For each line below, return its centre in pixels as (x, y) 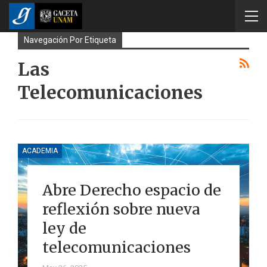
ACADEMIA (40, 150)
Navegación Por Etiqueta (70, 40)
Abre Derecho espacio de (131, 190)
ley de (64, 228)
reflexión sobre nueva (121, 209)
